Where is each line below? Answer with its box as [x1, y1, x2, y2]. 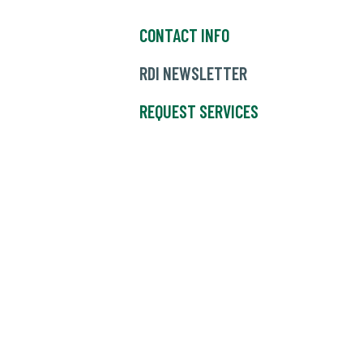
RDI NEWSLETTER [139, 62, 247, 84]
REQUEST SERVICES [139, 100, 258, 122]
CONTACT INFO [139, 24, 229, 46]
